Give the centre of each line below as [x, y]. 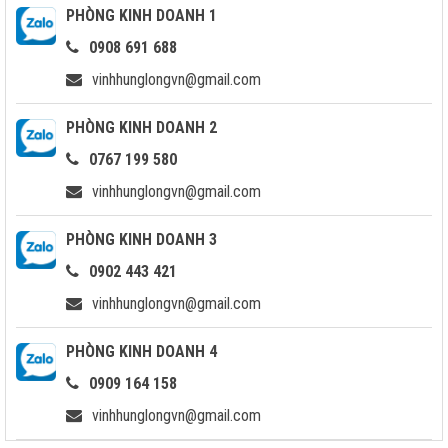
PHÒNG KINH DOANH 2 [141, 127]
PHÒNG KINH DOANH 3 [141, 239]
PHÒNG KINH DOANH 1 [141, 15]
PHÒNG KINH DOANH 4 [141, 351]
